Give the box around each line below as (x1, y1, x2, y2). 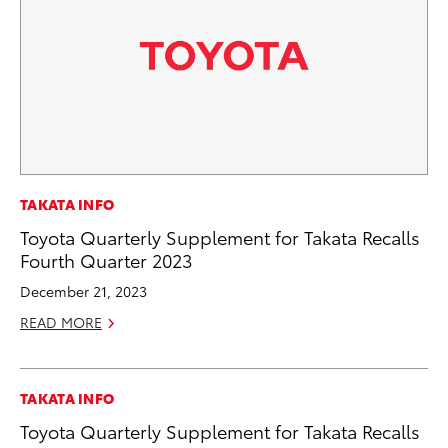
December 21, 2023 (20, 280, 147, 301)
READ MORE (20, 311, 102, 332)
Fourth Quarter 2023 (20, 246, 192, 272)
